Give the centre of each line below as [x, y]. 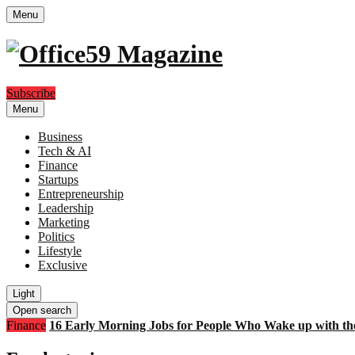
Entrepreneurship [81, 193]
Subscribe [31, 93]
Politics [56, 236]
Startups [58, 179]
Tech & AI [65, 151]
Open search [42, 310]
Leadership [66, 208]
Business [60, 136]
